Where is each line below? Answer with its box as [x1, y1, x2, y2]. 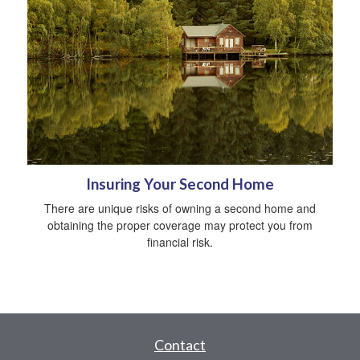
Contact [154, 335, 206, 354]
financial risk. [147, 233, 213, 250]
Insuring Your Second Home [86, 174, 274, 193]
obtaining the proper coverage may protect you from [47, 216, 313, 233]
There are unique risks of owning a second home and [44, 199, 316, 216]
